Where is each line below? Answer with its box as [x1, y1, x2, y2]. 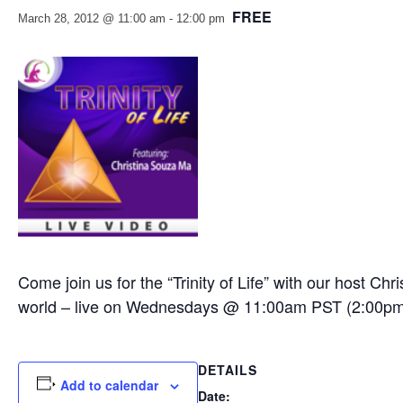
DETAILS [197, 361, 257, 379]
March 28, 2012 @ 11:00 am [18, 12, 166, 25]
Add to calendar [60, 375, 159, 394]
